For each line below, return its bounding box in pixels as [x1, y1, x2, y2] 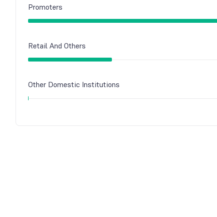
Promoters [28, 2, 62, 12]
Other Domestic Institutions [28, 79, 120, 90]
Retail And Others [28, 41, 86, 51]
